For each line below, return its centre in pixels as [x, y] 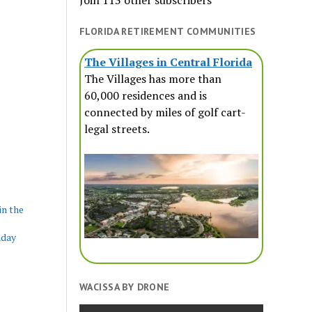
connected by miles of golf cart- [165, 112]
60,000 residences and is [146, 95]
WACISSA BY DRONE [125, 287]
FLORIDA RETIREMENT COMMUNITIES [168, 31]
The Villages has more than [153, 78]
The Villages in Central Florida [169, 62]
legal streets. [117, 128]
